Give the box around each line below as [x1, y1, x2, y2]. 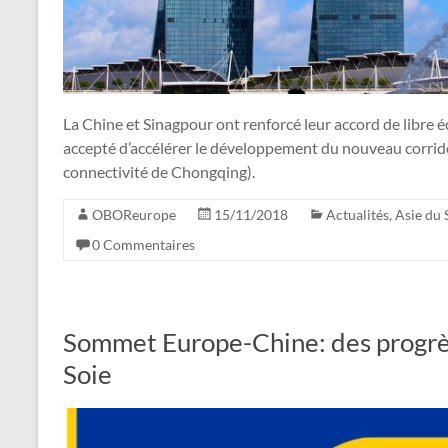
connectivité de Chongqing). [63, 161, 255, 181]
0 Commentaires [92, 235, 195, 253]
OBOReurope [92, 205, 176, 223]
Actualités [326, 205, 389, 223]
